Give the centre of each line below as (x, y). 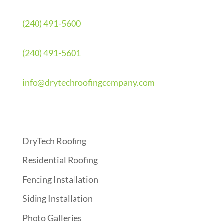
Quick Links (46, 109)
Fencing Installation (60, 179)
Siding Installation (57, 199)
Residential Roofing (60, 160)
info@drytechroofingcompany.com (88, 83)
